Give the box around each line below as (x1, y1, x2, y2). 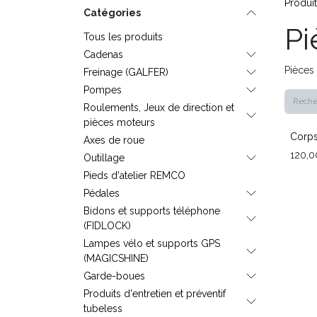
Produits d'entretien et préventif (83, 287, 226, 299)
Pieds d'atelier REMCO (83, 169, 185, 181)
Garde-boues (83, 270, 145, 282)
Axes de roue (83, 134, 144, 146)
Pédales (83, 187, 120, 199)
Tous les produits (83, 30, 163, 42)
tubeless (83, 302, 122, 314)
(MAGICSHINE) (83, 252, 149, 264)
